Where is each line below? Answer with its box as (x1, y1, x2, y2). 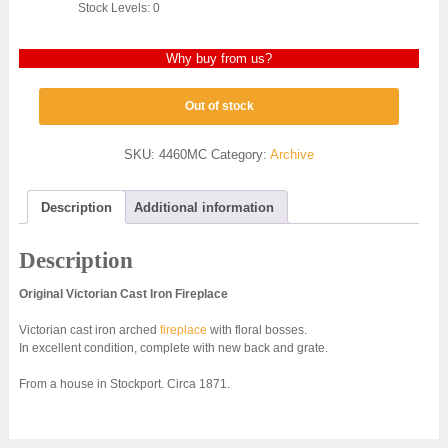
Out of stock (184, 99, 254, 114)
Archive (270, 147, 315, 163)
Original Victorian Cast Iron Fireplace (18, 286, 228, 301)
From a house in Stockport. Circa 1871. (18, 376, 230, 391)
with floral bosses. (206, 322, 307, 337)
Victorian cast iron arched (18, 322, 160, 337)
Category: (211, 147, 271, 163)
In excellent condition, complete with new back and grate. (18, 340, 328, 355)
